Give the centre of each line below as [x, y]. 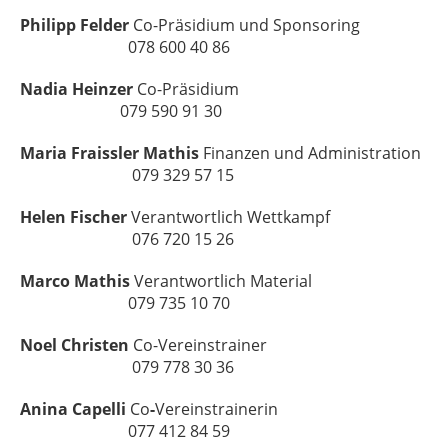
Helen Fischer [73, 217]
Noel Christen [74, 345]
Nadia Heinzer [76, 89]
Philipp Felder [74, 25]
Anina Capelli [75, 409]
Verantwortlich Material [279, 281]
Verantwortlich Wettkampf [274, 217]
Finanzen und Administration [312, 153]
